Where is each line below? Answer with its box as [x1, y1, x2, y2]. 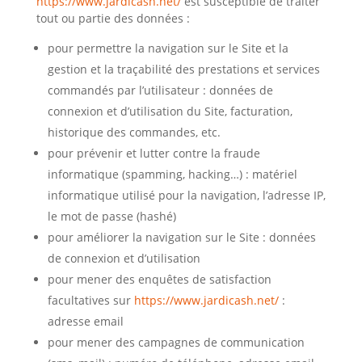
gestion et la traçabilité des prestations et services [47, 61, 320, 77]
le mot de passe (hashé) [47, 208, 176, 224]
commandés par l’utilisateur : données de [47, 82, 273, 98]
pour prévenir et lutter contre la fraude [47, 145, 260, 161]
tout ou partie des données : [36, 11, 190, 26]
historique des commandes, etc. [47, 124, 221, 140]
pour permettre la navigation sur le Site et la [47, 40, 288, 56]
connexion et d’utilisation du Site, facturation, [47, 103, 293, 119]
